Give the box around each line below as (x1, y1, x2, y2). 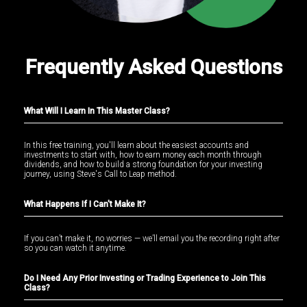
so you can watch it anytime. (24, 243, 127, 254)
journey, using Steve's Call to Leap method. (24, 169, 177, 180)
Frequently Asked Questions (25, 55, 282, 79)
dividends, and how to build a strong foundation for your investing (24, 160, 262, 170)
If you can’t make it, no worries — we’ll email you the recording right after (24, 234, 280, 244)
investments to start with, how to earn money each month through (24, 150, 262, 160)
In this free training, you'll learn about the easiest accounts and (24, 140, 249, 151)
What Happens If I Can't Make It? (24, 199, 146, 210)
